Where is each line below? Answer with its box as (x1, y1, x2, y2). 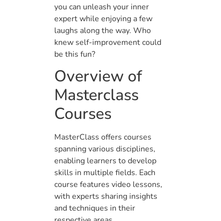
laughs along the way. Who (54, 25, 151, 37)
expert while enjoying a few (54, 13, 152, 25)
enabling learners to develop (54, 155, 156, 167)
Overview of (54, 66, 142, 87)
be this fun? (54, 49, 95, 60)
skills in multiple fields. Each (54, 167, 155, 179)
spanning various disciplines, (54, 144, 155, 155)
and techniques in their (54, 203, 135, 214)
